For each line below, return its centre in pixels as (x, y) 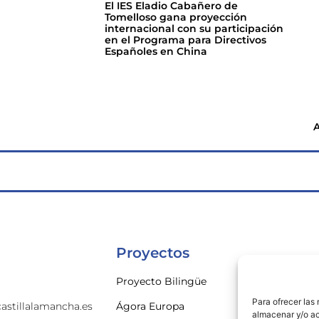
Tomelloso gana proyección (176, 17)
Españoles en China (156, 51)
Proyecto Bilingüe (161, 282)
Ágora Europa (150, 307)
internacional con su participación (194, 28)
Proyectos (152, 253)
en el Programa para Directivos (185, 40)
